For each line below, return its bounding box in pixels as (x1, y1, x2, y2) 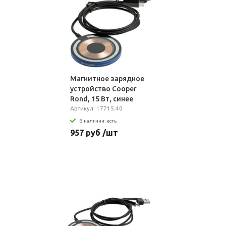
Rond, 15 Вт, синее (70, 95, 133, 103)
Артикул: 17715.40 (70, 105, 123, 111)
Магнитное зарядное (70, 75, 144, 83)
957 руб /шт (70, 128, 118, 137)
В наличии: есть (79, 118, 117, 124)
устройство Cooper (70, 85, 137, 93)
